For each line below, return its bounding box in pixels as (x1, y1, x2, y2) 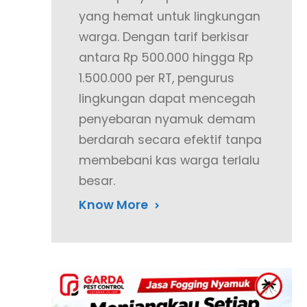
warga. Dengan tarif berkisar (79, 28, 249, 45)
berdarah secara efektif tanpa (79, 131, 262, 148)
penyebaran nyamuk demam (79, 110, 256, 127)
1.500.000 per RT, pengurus (79, 69, 235, 86)
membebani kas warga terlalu (79, 151, 260, 169)
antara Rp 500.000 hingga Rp (79, 49, 254, 66)
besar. (79, 172, 116, 189)
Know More (79, 196, 149, 213)
